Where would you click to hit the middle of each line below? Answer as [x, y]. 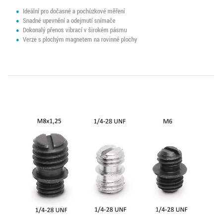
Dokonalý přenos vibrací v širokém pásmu [75, 30]
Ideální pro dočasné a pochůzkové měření [74, 11]
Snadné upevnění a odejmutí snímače [69, 21]
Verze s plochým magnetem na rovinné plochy [80, 39]
